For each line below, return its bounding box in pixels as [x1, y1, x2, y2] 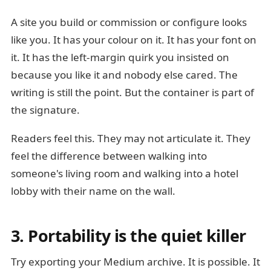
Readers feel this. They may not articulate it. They [11, 131, 250, 145]
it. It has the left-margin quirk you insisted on [11, 50, 229, 64]
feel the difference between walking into [11, 149, 207, 163]
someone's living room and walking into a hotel [11, 166, 238, 180]
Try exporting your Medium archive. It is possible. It [11, 254, 260, 269]
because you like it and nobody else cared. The [11, 68, 238, 82]
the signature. [11, 103, 80, 117]
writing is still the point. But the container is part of [11, 85, 254, 99]
